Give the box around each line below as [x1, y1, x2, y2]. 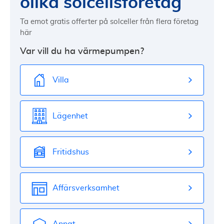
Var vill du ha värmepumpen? [20, 47, 144, 56]
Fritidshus [52, 147, 89, 156]
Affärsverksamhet [52, 183, 119, 192]
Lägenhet [52, 111, 88, 120]
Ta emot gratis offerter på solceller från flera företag [20, 18, 198, 25]
